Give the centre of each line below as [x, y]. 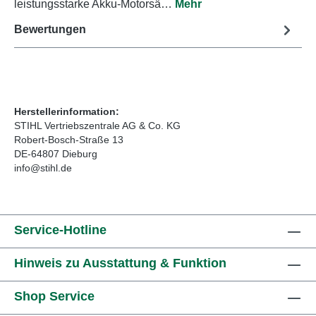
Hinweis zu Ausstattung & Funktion [120, 263]
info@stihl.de [43, 168]
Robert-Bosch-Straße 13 [69, 139]
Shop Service [54, 296]
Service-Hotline [60, 230]
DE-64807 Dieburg [56, 153]
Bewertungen [50, 30]
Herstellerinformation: [67, 111]
